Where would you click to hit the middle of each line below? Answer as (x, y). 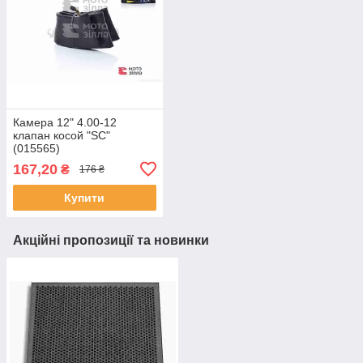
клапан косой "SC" (62, 135)
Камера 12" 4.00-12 (65, 122)
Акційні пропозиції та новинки (111, 240)
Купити (85, 197)
